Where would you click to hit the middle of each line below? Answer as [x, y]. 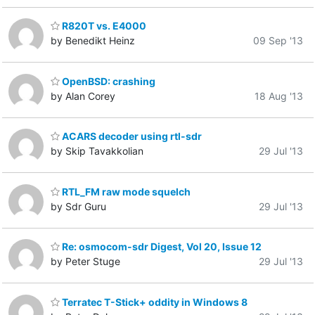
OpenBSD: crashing [108, 81]
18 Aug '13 [279, 96]
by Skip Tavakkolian [97, 151]
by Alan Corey [83, 96]
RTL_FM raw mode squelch [125, 191]
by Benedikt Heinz [93, 41]
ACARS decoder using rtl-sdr [131, 136]
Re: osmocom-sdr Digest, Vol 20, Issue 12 [161, 247]
